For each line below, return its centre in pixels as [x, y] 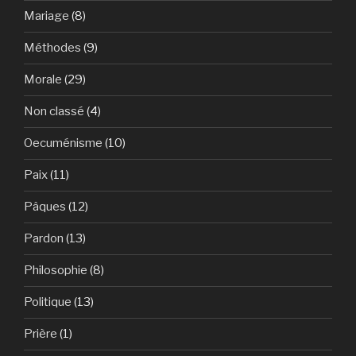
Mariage [46, 16]
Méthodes [52, 48]
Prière [41, 334]
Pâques [45, 207]
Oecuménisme [63, 143]
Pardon [44, 238]
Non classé [54, 111]
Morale [43, 79]
